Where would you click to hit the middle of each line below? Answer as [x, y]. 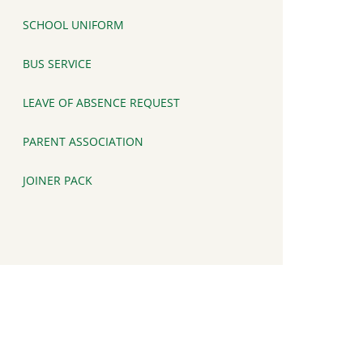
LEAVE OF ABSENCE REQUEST [101, 103]
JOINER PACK [58, 181]
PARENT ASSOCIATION [83, 142]
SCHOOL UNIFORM [73, 25]
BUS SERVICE [57, 64]
